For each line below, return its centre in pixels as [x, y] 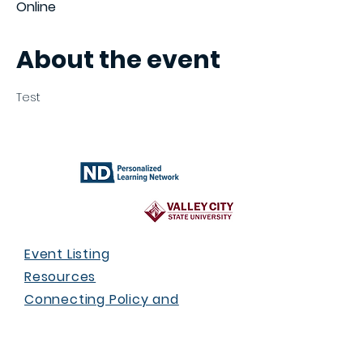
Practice [53, 322]
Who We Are [67, 345]
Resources [60, 277]
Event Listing [67, 254]
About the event [118, 60]
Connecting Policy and [102, 299]
